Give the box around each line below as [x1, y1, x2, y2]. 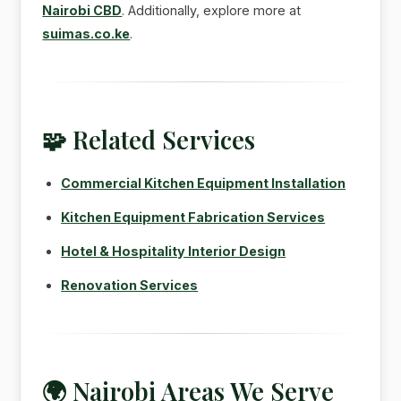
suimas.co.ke [42, 25, 131, 41]
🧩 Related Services [42, 123, 256, 156]
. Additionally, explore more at [122, 2, 302, 18]
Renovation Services [61, 277, 199, 293]
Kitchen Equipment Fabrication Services [61, 209, 326, 225]
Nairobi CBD [42, 2, 123, 18]
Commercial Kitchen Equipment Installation [61, 175, 346, 191]
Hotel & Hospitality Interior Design [61, 243, 286, 259]
